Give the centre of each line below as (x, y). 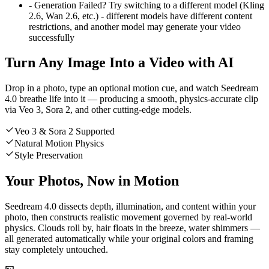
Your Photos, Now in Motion (92, 181)
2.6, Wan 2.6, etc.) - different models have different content (141, 16)
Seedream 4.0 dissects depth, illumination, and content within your (130, 207)
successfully (52, 37)
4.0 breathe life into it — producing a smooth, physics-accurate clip (131, 99)
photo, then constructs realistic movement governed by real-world (128, 217)
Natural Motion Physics (59, 144)
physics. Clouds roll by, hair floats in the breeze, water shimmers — (132, 228)
